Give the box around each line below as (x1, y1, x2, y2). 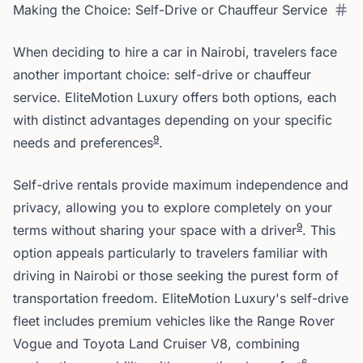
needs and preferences (13, 135, 153, 151)
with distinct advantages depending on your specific (13, 112, 332, 128)
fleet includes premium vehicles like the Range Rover (13, 313, 335, 329)
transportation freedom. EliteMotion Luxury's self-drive (13, 290, 348, 306)
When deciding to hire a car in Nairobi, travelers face (13, 44, 337, 60)
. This (302, 222, 335, 238)
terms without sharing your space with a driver (13, 222, 297, 238)
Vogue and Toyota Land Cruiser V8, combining (13, 335, 300, 352)
